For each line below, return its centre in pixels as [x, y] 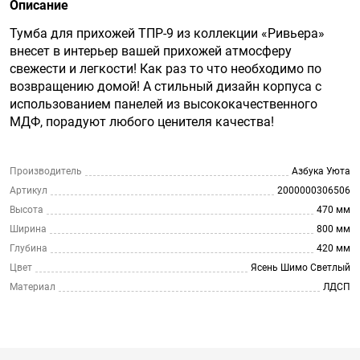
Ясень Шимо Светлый [301, 268]
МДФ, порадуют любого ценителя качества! [142, 122]
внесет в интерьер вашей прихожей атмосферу [151, 51]
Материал [33, 287]
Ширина [28, 229]
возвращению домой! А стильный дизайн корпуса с [166, 86]
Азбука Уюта [321, 171]
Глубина [29, 248]
